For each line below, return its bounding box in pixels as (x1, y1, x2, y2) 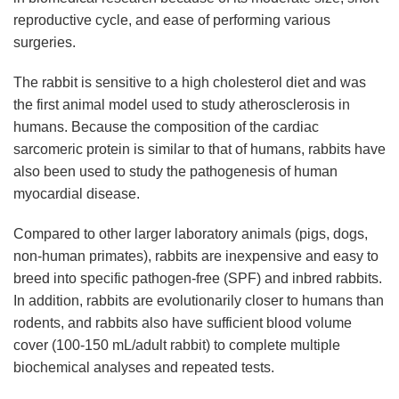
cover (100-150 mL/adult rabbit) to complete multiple (13, 338, 340, 353)
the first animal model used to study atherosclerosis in (13, 97, 350, 112)
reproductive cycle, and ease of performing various (13, 12, 330, 28)
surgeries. (13, 35, 76, 50)
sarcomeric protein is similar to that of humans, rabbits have (13, 142, 386, 157)
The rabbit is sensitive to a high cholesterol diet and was (13, 75, 366, 90)
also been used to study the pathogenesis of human (13, 164, 338, 179)
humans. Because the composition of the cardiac (13, 119, 319, 134)
